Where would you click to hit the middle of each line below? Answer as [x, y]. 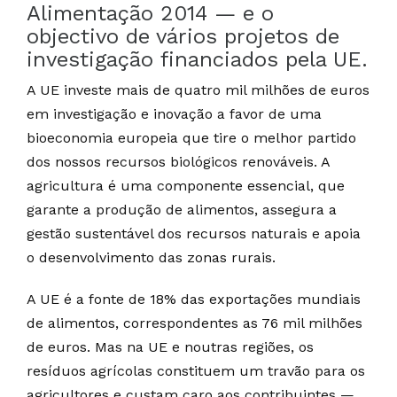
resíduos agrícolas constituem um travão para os [196, 371]
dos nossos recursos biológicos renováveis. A [178, 162]
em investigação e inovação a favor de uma [174, 114]
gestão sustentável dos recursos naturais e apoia [194, 234]
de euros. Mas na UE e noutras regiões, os [170, 347]
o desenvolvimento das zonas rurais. [151, 257]
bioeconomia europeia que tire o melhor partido [191, 138]
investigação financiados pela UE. [197, 59]
